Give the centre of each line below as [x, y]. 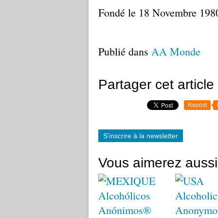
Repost [197, 105]
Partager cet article [156, 84]
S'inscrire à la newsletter [141, 136]
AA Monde [176, 51]
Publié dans [123, 51]
